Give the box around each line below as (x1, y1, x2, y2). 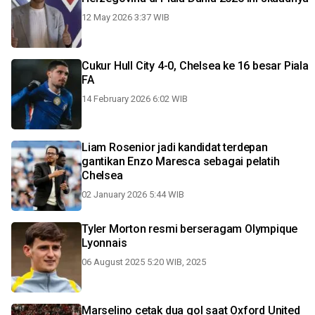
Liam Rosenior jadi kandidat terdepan (82, 141, 268, 154)
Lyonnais (82, 236, 127, 250)
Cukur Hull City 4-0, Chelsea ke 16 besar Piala (82, 59, 309, 72)
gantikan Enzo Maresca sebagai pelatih (82, 155, 280, 168)
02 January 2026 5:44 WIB (82, 189, 184, 200)
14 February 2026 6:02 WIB (82, 94, 188, 104)
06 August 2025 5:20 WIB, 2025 (82, 257, 206, 267)
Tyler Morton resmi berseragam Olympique (82, 222, 298, 236)
